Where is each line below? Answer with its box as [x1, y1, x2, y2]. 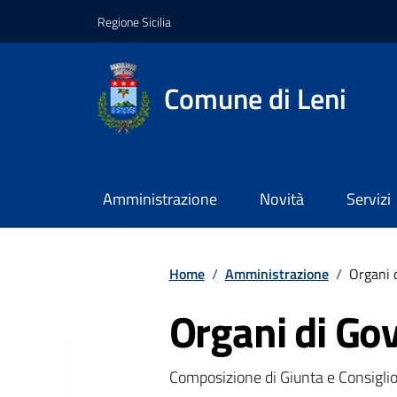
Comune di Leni [164, 76, 347, 120]
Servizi [346, 187, 391, 212]
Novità [259, 187, 304, 212]
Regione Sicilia [97, 12, 171, 31]
